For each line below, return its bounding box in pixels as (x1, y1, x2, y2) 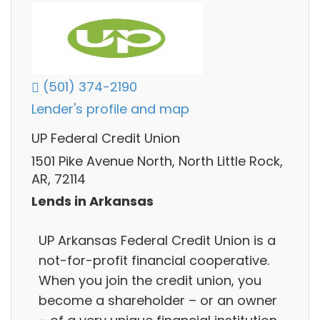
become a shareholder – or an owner (39, 291, 277, 309)
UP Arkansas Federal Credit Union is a (39, 231, 276, 249)
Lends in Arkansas (31, 192, 154, 211)
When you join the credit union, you (39, 271, 261, 289)
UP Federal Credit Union (31, 129, 180, 148)
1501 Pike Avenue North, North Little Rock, (31, 151, 283, 170)
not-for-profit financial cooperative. (39, 251, 269, 269)
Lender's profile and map (31, 100, 189, 119)
